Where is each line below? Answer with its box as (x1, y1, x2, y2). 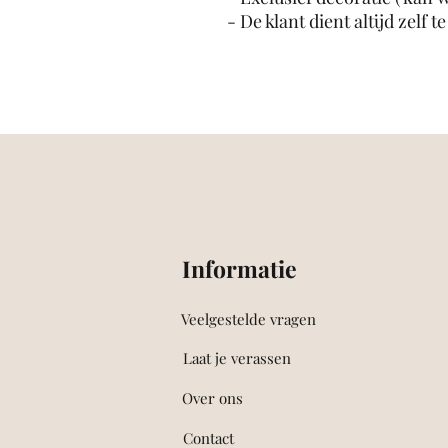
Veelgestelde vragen (180, 309, 316, 329)
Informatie (182, 253, 297, 284)
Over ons (182, 388, 243, 408)
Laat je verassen (183, 348, 291, 368)
